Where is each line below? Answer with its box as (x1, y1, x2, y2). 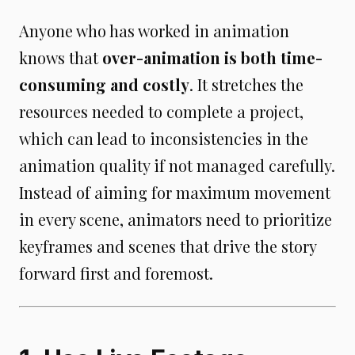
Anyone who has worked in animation (19, 19, 289, 41)
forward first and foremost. (19, 261, 213, 284)
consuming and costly (19, 73, 189, 95)
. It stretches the (189, 73, 303, 95)
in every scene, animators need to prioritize (19, 208, 332, 230)
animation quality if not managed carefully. (19, 154, 335, 176)
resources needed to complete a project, (19, 100, 303, 122)
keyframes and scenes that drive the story (19, 235, 316, 257)
